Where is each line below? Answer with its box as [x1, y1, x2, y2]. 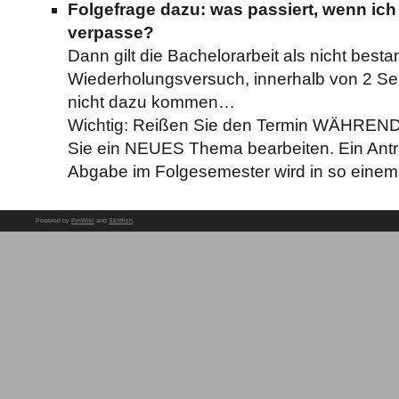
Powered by [36, 216, 71, 224]
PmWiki [71, 216, 94, 224]
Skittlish [109, 216, 133, 224]
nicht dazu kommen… [68, 93, 236, 112]
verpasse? [68, 23, 155, 43]
